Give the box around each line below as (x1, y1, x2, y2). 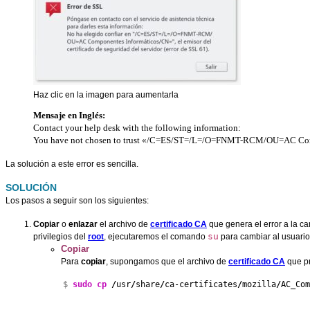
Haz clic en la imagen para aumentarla (33, 89, 179, 100)
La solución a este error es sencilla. (6, 158, 138, 169)
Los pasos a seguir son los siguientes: (6, 195, 149, 206)
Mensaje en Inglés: (33, 109, 105, 120)
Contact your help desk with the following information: (33, 122, 241, 133)
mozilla (242, 279, 276, 289)
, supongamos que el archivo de (106, 256, 228, 266)
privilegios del (33, 231, 88, 241)
